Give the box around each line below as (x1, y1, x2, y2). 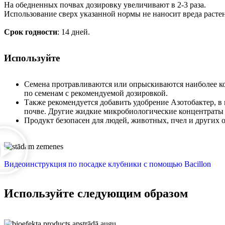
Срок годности (4, 27, 57, 36)
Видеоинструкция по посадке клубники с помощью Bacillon (4, 159, 211, 168)
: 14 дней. (57, 27, 90, 36)
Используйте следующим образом (4, 187, 188, 200)
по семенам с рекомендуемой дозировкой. (24, 88, 168, 97)
